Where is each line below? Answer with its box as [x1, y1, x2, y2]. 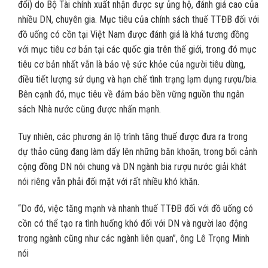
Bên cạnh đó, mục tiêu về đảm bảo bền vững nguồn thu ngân [18, 88, 244, 100]
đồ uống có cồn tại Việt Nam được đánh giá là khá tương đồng [18, 28, 249, 40]
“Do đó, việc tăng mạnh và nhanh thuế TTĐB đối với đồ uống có [18, 203, 253, 215]
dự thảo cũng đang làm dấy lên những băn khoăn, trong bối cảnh [18, 145, 257, 157]
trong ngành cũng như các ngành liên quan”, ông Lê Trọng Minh [18, 233, 249, 245]
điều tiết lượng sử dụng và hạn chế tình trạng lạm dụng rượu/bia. [18, 73, 258, 85]
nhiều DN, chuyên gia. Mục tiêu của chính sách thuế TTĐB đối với [18, 13, 259, 25]
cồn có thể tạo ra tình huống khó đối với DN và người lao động [18, 218, 248, 230]
